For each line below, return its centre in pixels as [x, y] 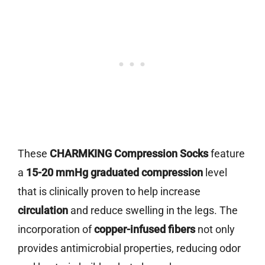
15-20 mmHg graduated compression [114, 173]
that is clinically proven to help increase [109, 192]
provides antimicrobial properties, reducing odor [129, 248]
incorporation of [56, 230]
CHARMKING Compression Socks [129, 154]
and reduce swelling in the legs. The [153, 211]
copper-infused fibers [145, 230]
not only [215, 230]
